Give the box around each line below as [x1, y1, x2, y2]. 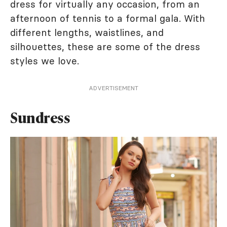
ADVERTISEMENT [89, 84, 138, 92]
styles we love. [10, 55, 79, 67]
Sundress [10, 108, 70, 127]
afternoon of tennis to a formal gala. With [10, 12, 205, 24]
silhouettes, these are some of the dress [10, 41, 200, 53]
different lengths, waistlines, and [10, 26, 164, 39]
